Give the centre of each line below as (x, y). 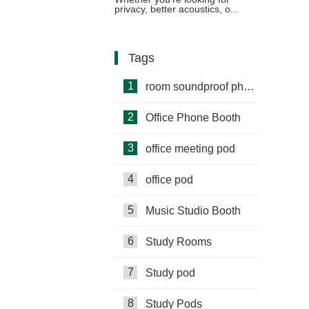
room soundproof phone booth (195, 87)
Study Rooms (179, 242)
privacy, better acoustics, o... (177, 9)
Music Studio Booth (193, 211)
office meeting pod (190, 149)
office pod (169, 180)
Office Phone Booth (193, 118)
